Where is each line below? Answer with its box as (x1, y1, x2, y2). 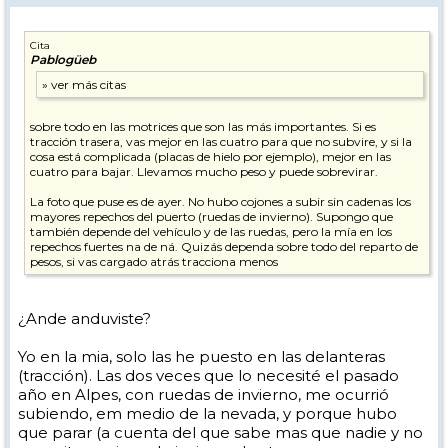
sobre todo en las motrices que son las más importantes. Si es (30, 118, 376, 134)
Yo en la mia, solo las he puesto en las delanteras (18, 346, 385, 366)
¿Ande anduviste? (18, 308, 151, 328)
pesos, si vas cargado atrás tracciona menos (30, 253, 278, 269)
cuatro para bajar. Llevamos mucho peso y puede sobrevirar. (30, 163, 378, 179)
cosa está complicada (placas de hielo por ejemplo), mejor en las (30, 148, 391, 164)
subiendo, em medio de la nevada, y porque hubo (18, 403, 397, 423)
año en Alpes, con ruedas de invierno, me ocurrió (18, 384, 389, 404)
